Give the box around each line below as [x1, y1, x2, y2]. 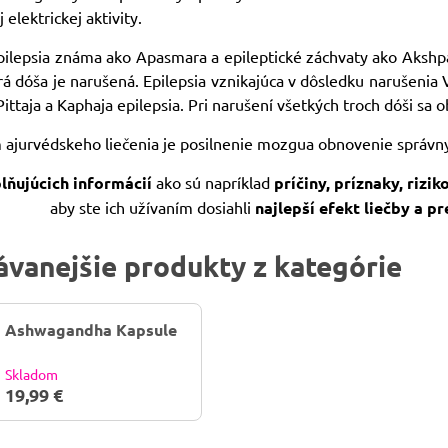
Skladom [5, 365, 59, 384]
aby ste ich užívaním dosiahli [49, 197, 255, 217]
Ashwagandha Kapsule [5, 319, 178, 340]
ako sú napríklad [152, 172, 275, 192]
